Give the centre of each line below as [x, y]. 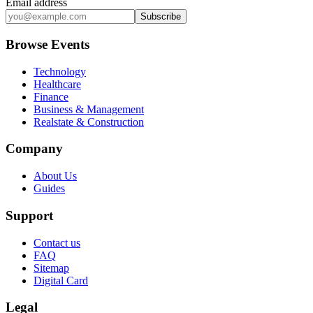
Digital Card [61, 280]
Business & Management [89, 109]
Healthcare [57, 84]
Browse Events [48, 45]
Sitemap [51, 268]
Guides [49, 189]
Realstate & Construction [89, 122]
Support [29, 215]
